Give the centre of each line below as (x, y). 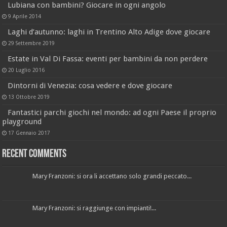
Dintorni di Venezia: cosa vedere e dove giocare (90, 85)
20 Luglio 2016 (27, 70)
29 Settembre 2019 (32, 43)
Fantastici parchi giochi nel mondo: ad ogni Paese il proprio (112, 112)
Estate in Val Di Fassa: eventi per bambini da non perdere (108, 59)
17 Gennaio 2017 (29, 133)
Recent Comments (34, 154)
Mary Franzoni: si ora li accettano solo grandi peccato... (112, 176)
